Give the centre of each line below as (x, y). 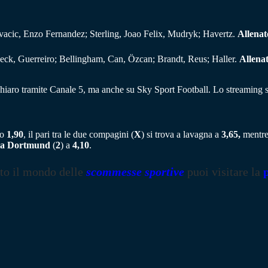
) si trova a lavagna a (181, 134)
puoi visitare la (225, 171)
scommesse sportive (135, 171)
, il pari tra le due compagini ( (79, 134)
